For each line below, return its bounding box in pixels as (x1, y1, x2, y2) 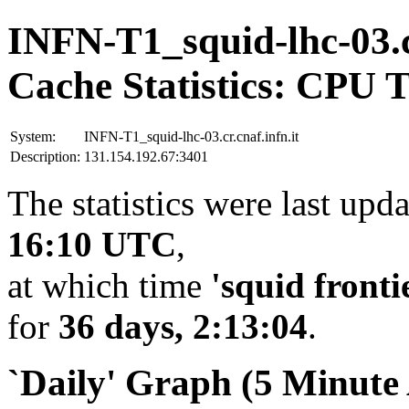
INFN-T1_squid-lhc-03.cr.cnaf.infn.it (84, 128, 299, 144)
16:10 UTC (7, 224, 176, 264)
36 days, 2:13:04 (58, 306, 308, 346)
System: (10, 128, 56, 144)
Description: (10, 148, 80, 164)
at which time (7, 265, 211, 305)
